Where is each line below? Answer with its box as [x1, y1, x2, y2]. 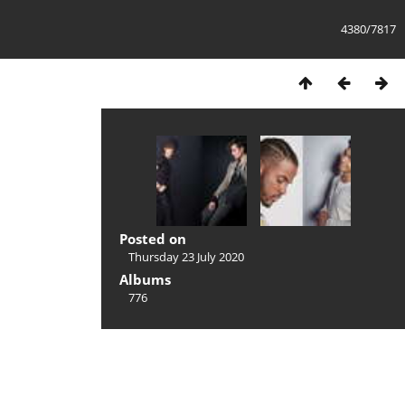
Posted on [119, 230, 186, 248]
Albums [119, 270, 171, 288]
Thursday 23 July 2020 [128, 249, 244, 265]
